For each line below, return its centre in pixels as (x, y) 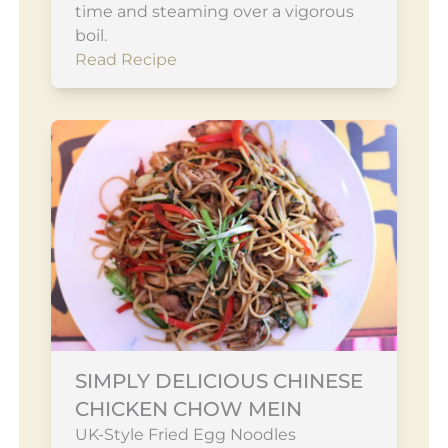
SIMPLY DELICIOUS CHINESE (218, 380)
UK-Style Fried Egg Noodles (185, 434)
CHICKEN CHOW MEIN (188, 408)
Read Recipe (125, 59)
